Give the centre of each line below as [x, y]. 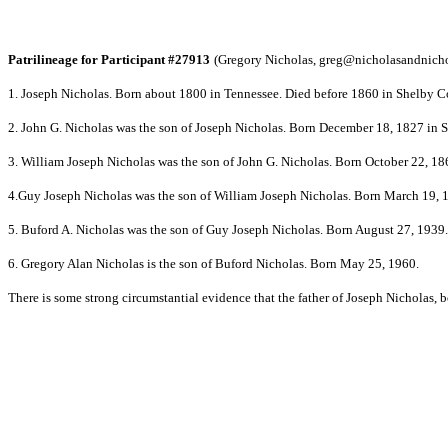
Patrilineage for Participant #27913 [109, 59]
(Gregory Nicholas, [266, 59]
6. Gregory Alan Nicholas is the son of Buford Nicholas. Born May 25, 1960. [213, 263]
